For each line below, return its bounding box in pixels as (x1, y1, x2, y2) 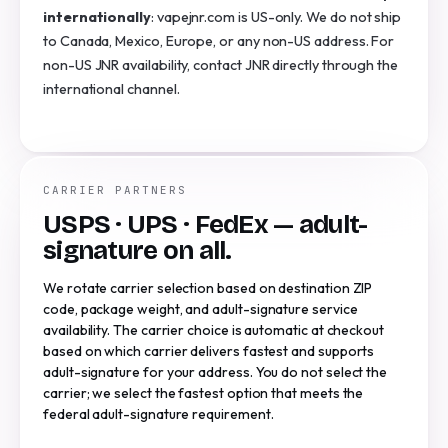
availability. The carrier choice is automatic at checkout (43, 321, 385, 339)
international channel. (43, 78, 180, 98)
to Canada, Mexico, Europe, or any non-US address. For (43, 30, 395, 50)
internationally (43, 6, 151, 26)
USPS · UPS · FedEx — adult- (43, 209, 368, 240)
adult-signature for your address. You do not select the (43, 363, 388, 381)
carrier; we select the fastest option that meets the (43, 384, 364, 402)
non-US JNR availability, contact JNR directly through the (43, 54, 399, 74)
